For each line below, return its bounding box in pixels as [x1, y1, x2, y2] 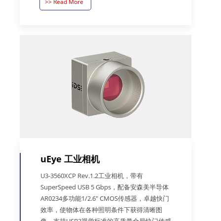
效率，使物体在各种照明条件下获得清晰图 [40, 205, 162, 214]
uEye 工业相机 [40, 152, 100, 165]
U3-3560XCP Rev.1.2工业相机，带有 [40, 171, 143, 180]
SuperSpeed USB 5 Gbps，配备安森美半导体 [40, 182, 169, 191]
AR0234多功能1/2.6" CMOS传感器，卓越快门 [40, 193, 169, 203]
